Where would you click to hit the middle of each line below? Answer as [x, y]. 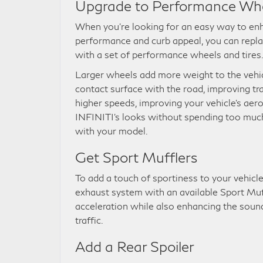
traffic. [89, 220]
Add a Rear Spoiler [135, 246]
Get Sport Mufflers [136, 157]
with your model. [112, 131]
